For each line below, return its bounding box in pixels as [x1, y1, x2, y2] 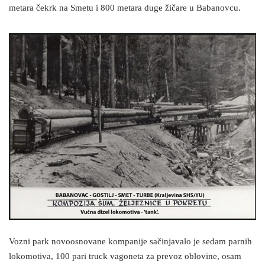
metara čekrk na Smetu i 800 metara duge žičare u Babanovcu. [9, 3, 241, 14]
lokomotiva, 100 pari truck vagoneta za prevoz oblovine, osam [9, 251, 241, 262]
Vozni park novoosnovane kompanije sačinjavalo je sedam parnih [9, 237, 252, 247]
